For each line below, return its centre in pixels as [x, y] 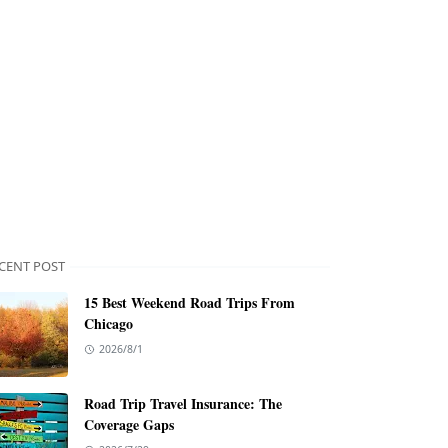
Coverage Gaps [129, 424]
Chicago [108, 323]
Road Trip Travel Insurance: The [183, 403]
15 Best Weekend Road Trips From [189, 302]
